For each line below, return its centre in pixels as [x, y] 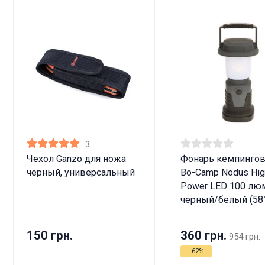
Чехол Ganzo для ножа [77, 159]
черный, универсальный [81, 173]
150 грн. [50, 235]
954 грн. [245, 236]
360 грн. [204, 235]
